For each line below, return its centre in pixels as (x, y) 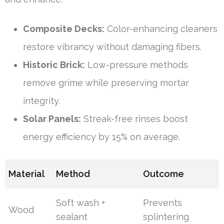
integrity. (41, 101)
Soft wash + (81, 203)
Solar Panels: (52, 119)
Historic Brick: (54, 65)
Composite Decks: (64, 29)
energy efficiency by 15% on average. (101, 137)
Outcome (164, 174)
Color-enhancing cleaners (161, 29)
